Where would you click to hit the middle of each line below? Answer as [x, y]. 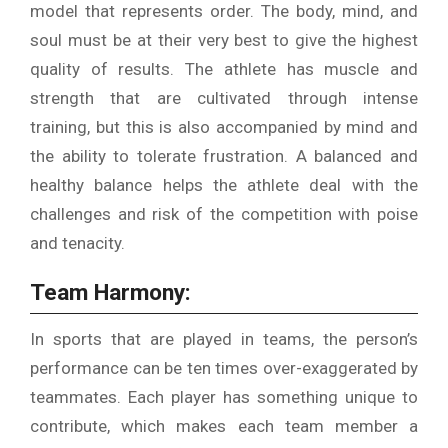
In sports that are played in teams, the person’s [224, 339]
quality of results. [102, 69]
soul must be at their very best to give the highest [224, 40]
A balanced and [357, 156]
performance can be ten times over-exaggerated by [224, 368]
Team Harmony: [110, 293]
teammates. [75, 397]
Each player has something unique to [273, 397]
